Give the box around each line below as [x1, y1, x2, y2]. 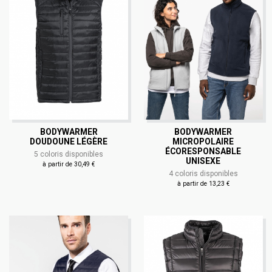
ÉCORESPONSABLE [165, 146, 242, 157]
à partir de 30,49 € [42, 161, 95, 168]
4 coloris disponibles [168, 169, 238, 178]
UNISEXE [186, 156, 221, 166]
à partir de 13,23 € [177, 180, 229, 188]
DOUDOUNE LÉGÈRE [30, 137, 108, 147]
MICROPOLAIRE [172, 137, 234, 147]
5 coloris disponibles [34, 150, 104, 159]
